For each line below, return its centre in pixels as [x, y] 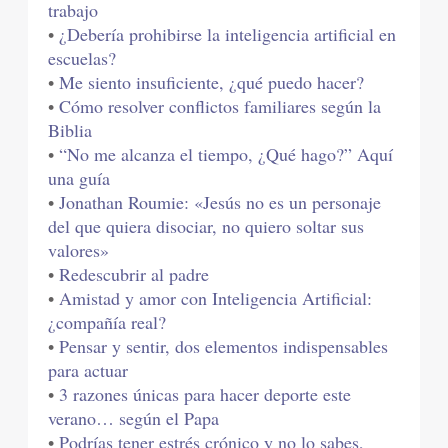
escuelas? [82, 58]
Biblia [70, 130]
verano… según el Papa [134, 418]
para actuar [88, 370]
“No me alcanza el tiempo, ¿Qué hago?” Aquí [226, 154]
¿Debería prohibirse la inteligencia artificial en [228, 34]
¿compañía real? [107, 322]
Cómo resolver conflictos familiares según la [220, 106]
